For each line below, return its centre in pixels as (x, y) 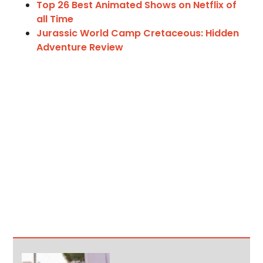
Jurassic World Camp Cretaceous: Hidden (138, 33)
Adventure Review (80, 48)
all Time (55, 19)
